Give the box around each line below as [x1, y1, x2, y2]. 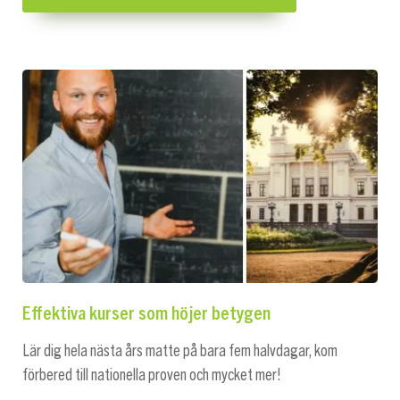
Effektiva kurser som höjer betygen [22, 300, 271, 324]
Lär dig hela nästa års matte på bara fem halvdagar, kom [22, 343, 337, 360]
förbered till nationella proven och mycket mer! [22, 367, 281, 384]
